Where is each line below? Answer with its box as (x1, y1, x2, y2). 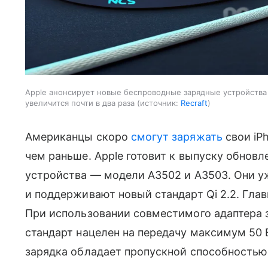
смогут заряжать (130, 130, 223, 143)
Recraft (181, 98, 208, 108)
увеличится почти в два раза (25, 98, 135, 108)
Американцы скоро (25, 130, 131, 143)
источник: (140, 98, 178, 108)
